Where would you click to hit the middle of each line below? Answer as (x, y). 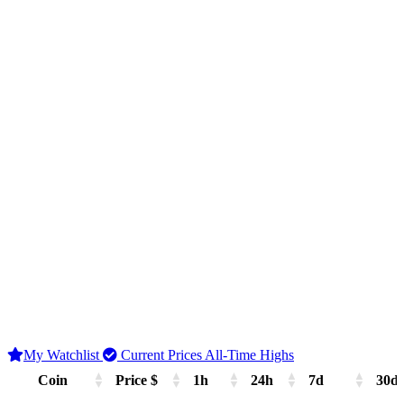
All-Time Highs (249, 354)
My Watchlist (63, 354)
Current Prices (161, 354)
